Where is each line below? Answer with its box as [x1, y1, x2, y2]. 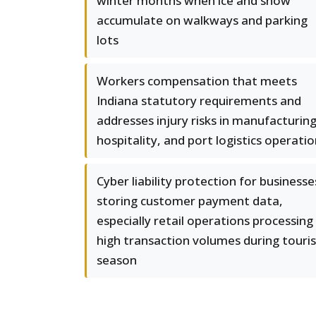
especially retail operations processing [97, 212, 313, 229]
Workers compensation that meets [97, 73, 297, 89]
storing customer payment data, [97, 193, 283, 209]
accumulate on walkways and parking [97, 12, 308, 28]
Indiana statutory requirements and [97, 92, 301, 109]
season [97, 252, 137, 268]
